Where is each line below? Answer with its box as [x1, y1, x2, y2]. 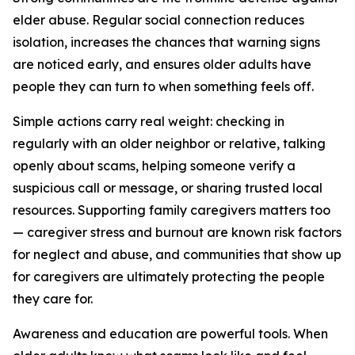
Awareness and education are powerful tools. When [13, 326, 328, 342]
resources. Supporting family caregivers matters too [13, 202, 330, 218]
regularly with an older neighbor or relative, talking [13, 136, 326, 151]
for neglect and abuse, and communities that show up [13, 246, 342, 262]
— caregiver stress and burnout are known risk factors [13, 224, 342, 240]
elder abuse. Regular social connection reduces [13, 12, 304, 28]
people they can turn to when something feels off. [13, 78, 314, 94]
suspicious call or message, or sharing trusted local [13, 180, 323, 196]
